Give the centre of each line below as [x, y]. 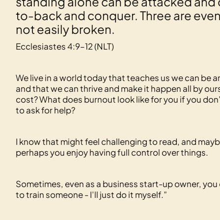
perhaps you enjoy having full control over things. [112, 152]
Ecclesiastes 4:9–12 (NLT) [65, 46]
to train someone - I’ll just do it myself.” [91, 194]
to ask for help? [45, 110]
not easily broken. [65, 29]
